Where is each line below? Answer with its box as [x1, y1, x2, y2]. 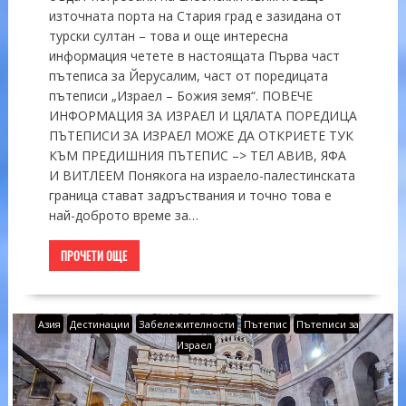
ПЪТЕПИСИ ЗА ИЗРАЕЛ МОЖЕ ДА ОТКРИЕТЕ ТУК [48, 127, 353, 145]
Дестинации [70, 317, 130, 332]
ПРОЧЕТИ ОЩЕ [61, 246, 128, 266]
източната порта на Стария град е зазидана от [48, 7, 342, 25]
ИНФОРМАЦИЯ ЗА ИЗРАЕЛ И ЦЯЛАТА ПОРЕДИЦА [48, 107, 357, 125]
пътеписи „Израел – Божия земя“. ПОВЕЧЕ [48, 87, 313, 105]
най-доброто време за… [48, 207, 198, 225]
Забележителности [139, 317, 236, 332]
